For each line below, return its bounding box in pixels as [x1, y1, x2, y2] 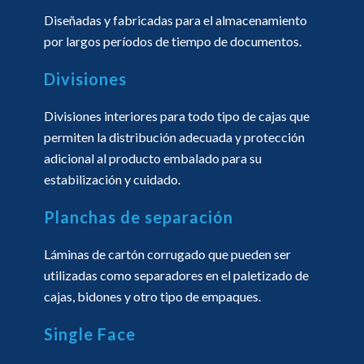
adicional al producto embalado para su [44, 149, 262, 166]
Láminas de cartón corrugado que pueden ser [44, 245, 291, 262]
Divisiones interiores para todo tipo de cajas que [44, 107, 310, 123]
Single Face [44, 323, 136, 344]
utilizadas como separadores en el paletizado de [44, 266, 309, 283]
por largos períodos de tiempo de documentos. [44, 32, 301, 49]
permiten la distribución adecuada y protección [44, 128, 305, 145]
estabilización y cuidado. [44, 171, 180, 187]
